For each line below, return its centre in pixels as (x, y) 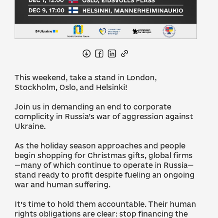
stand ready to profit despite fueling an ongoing (105, 175)
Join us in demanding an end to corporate (93, 107)
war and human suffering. (63, 185)
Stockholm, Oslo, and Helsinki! (71, 87)
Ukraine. (30, 126)
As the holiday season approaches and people (100, 146)
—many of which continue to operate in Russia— (104, 165)
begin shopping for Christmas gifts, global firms (104, 155)
